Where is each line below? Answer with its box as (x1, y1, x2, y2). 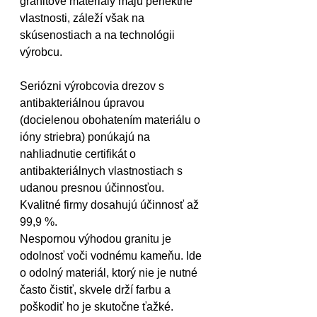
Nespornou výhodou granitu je (20, 233, 174, 245)
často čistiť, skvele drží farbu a (20, 284, 173, 296)
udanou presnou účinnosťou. (20, 182, 167, 194)
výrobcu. (20, 46, 62, 58)
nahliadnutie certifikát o (20, 148, 139, 160)
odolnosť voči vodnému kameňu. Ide (20, 250, 204, 262)
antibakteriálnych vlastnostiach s (20, 165, 185, 177)
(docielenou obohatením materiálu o (20, 114, 203, 126)
